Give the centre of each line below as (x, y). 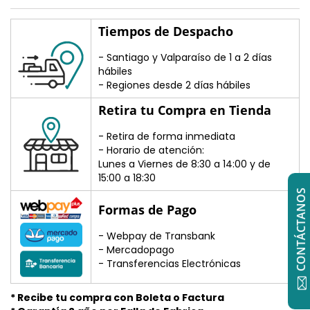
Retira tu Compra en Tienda (185, 110)
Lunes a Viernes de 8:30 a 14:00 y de (184, 164)
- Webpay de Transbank (157, 236)
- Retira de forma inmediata (167, 136)
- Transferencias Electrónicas (170, 263)
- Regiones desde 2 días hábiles (174, 85)
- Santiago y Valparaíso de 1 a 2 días (185, 57)
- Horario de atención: (151, 150)
